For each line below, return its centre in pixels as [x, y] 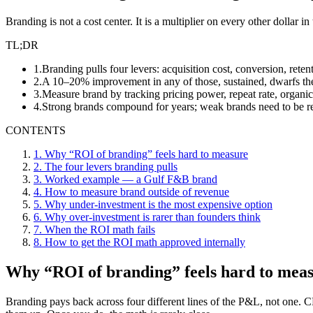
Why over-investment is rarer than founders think [153, 217]
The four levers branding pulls [111, 167]
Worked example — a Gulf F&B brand [131, 180]
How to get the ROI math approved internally [145, 242]
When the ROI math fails [100, 230]
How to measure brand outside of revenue [137, 192]
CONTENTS [36, 131]
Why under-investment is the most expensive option [159, 205]
